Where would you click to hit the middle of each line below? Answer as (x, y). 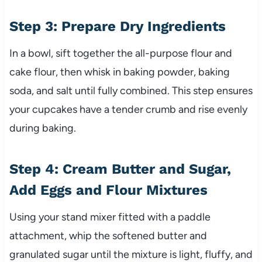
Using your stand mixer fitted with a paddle (110, 217)
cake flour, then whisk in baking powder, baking (119, 72)
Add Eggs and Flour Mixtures (108, 190)
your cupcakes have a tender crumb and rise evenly (128, 110)
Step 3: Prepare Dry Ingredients (117, 27)
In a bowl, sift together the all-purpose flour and (120, 54)
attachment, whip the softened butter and (108, 236)
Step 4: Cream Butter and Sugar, (120, 169)
